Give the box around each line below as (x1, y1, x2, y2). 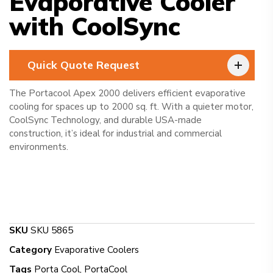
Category (9, 244, 52, 257)
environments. (9, 141, 68, 154)
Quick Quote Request (27, 58, 140, 73)
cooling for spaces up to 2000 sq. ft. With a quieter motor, (9, 101, 253, 113)
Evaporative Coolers (54, 244, 139, 257)
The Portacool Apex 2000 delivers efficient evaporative (9, 87, 246, 100)
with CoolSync (9, 11, 180, 42)
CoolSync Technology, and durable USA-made (9, 114, 202, 127)
